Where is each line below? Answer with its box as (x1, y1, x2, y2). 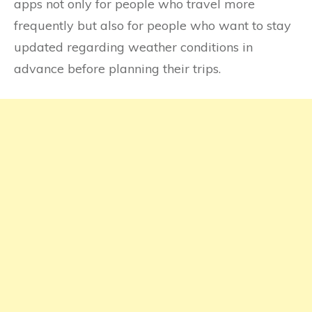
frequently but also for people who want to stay (14, 17, 291, 34)
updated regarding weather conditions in (14, 39, 253, 56)
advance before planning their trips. (14, 61, 221, 77)
